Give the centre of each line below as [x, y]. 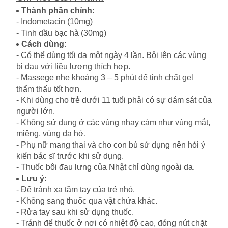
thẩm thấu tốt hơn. [49, 89]
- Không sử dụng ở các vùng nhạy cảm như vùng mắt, [113, 123]
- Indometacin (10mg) [54, 22]
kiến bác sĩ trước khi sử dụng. [70, 156]
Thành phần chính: [58, 11]
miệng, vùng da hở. [51, 134]
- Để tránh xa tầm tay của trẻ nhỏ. [76, 190]
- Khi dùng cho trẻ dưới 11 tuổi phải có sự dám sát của [114, 100]
